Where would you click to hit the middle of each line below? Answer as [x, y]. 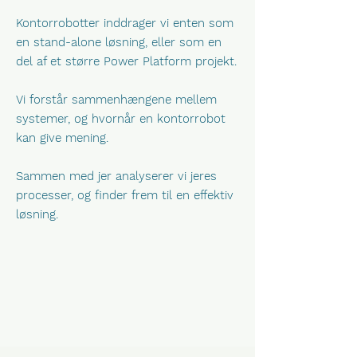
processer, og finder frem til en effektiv [125, 195]
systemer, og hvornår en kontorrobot [121, 119]
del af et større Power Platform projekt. [126, 61]
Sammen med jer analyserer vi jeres [116, 176]
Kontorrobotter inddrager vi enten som [125, 23]
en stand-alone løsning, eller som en [119, 42]
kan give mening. [62, 138]
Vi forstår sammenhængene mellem [116, 100]
